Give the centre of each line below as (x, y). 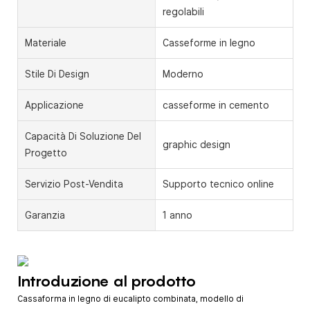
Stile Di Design (57, 74)
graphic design (196, 144)
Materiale (46, 43)
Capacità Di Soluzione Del (83, 136)
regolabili (183, 11)
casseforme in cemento (216, 105)
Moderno (183, 74)
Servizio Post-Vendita (74, 184)
